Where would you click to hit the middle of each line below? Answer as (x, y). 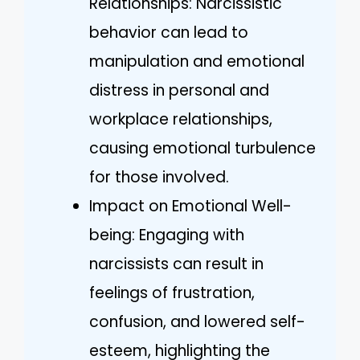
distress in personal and (179, 90)
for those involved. (159, 177)
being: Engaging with (167, 235)
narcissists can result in (176, 264)
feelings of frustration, (172, 293)
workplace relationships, (181, 119)
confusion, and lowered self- (197, 322)
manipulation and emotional (197, 61)
